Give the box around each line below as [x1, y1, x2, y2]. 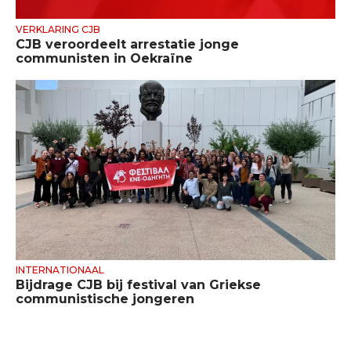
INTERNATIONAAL [16, 264, 104, 277]
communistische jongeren [16, 291, 194, 307]
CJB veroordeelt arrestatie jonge [16, 36, 239, 52]
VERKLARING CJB [16, 23, 100, 35]
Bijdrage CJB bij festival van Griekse [16, 277, 261, 293]
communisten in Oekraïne [16, 50, 193, 66]
